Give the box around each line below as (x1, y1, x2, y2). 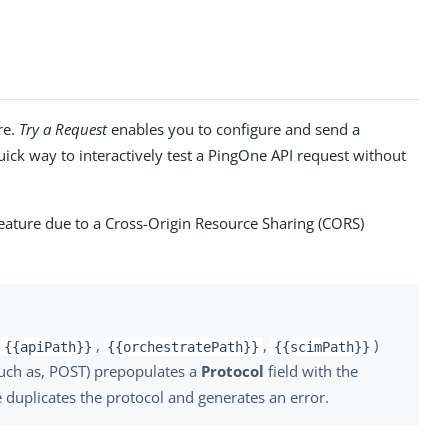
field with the (263, 361, 358, 382)
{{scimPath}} (274, 338, 371, 355)
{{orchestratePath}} (107, 338, 260, 355)
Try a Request (19, 118, 108, 139)
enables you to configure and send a (107, 118, 361, 139)
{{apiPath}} (4, 338, 92, 355)
